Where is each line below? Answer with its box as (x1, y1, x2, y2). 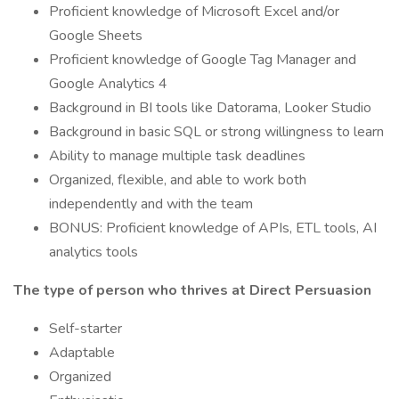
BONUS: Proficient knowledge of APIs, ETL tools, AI (49, 218, 377, 238)
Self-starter (49, 319, 122, 338)
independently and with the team (49, 194, 253, 214)
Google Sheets (49, 26, 142, 45)
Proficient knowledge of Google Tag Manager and (49, 50, 356, 69)
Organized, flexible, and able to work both (49, 170, 306, 190)
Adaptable (49, 343, 115, 362)
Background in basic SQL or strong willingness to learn (49, 122, 384, 142)
